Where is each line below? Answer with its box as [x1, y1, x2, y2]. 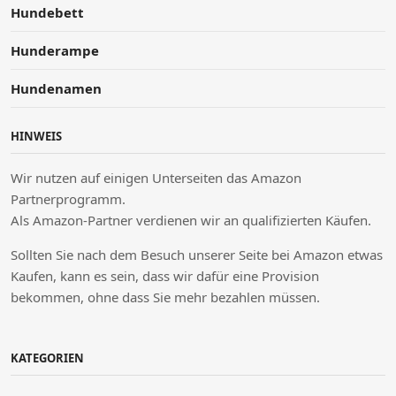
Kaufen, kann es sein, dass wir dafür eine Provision [11, 266, 319, 285]
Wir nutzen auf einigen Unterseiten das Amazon [11, 168, 301, 187]
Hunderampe [11, 41, 99, 59]
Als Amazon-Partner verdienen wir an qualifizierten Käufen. [11, 210, 371, 229]
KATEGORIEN [11, 349, 84, 366]
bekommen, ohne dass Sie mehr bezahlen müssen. [11, 287, 320, 306]
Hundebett [11, 3, 84, 21]
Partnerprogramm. [11, 189, 126, 208]
